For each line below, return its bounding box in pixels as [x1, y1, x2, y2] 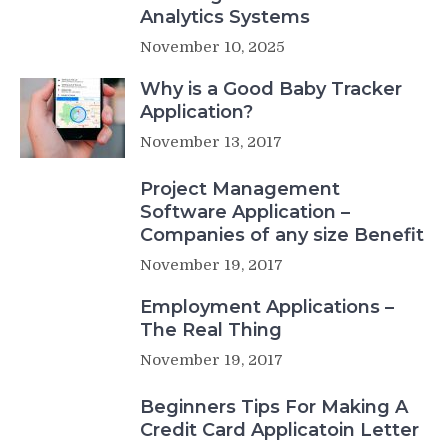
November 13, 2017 [140, 132, 282, 151]
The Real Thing [140, 318, 282, 341]
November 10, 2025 [140, 37, 285, 56]
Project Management [140, 177, 340, 200]
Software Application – [140, 200, 350, 223]
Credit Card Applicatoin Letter [140, 418, 419, 441]
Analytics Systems [140, 5, 310, 28]
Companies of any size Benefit [140, 223, 424, 246]
